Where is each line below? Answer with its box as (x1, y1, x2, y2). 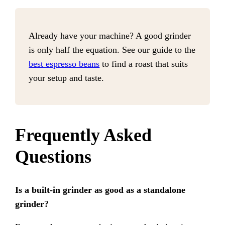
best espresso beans (29, 58, 100, 69)
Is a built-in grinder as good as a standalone (15, 184, 186, 195)
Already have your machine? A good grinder (29, 30, 191, 41)
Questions (15, 146, 92, 167)
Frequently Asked (15, 125, 152, 145)
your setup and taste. (29, 72, 104, 83)
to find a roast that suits (99, 58, 188, 69)
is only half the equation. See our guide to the (29, 44, 196, 55)
